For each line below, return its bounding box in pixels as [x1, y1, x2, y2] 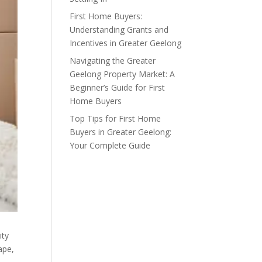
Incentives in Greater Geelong [70, 37, 182, 49]
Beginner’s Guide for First [70, 82, 166, 93]
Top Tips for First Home [70, 113, 161, 124]
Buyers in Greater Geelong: [70, 126, 172, 137]
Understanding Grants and [70, 24, 169, 35]
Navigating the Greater [70, 55, 156, 66]
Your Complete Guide [70, 140, 151, 151]
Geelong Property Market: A [70, 68, 175, 80]
